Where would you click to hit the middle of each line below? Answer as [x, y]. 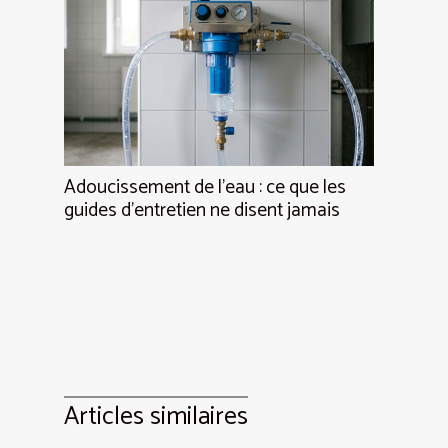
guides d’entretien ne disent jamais [202, 210]
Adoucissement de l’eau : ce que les [205, 187]
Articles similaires [156, 416]
